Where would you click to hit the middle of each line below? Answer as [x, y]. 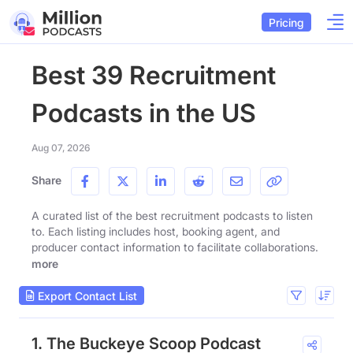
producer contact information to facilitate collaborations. [175, 247]
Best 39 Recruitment [154, 75]
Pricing [286, 22]
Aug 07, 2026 [61, 148]
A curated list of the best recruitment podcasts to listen [172, 216]
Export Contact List [86, 295]
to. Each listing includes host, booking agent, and [156, 231]
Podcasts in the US [144, 113]
